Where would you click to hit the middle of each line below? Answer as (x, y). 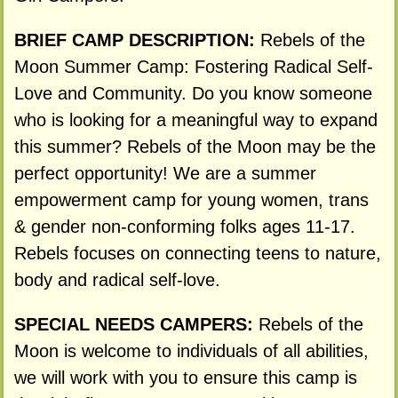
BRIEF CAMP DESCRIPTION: (137, 40)
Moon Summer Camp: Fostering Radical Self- (193, 67)
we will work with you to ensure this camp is (185, 377)
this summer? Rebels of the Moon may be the (195, 147)
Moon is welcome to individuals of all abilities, (191, 350)
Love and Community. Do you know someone (193, 94)
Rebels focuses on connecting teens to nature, (197, 254)
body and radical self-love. (117, 280)
